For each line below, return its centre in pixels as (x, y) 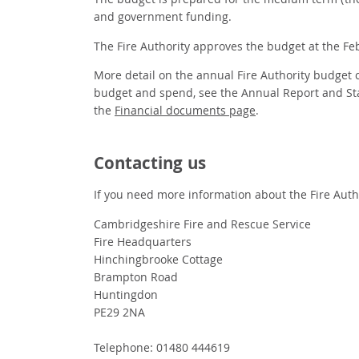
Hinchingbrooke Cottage (158, 261)
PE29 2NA (119, 314)
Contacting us (150, 166)
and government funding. (163, 18)
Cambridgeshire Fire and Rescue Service (202, 226)
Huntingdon (126, 296)
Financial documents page (185, 113)
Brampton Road (136, 278)
